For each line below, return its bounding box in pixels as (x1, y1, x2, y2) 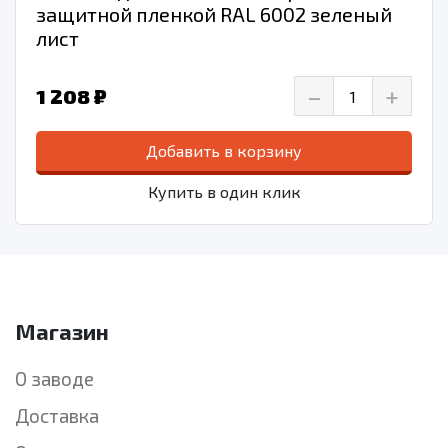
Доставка (15, 404, 99, 428)
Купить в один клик (147, 182, 301, 202)
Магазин (15, 318, 109, 345)
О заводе (15, 367, 94, 391)
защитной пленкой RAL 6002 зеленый (36, 2, 392, 27)
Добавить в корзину (146, 141, 302, 161)
